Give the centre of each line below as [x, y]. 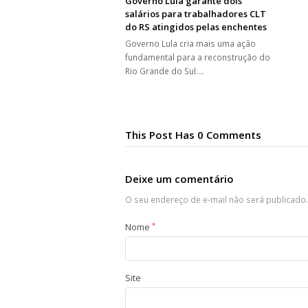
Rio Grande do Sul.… [165, 71]
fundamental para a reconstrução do [198, 58]
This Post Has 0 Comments [193, 135]
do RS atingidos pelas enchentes [196, 27]
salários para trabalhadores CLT [196, 14]
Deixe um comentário [179, 178]
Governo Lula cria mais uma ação [190, 44]
